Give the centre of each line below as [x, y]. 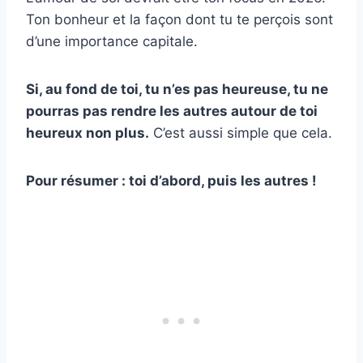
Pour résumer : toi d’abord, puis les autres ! [171, 180]
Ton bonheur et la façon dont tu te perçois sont [179, 19]
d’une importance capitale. [112, 41]
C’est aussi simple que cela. [241, 132]
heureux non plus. [88, 132]
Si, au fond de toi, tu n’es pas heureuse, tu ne [177, 89]
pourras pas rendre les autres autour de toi [172, 111]
